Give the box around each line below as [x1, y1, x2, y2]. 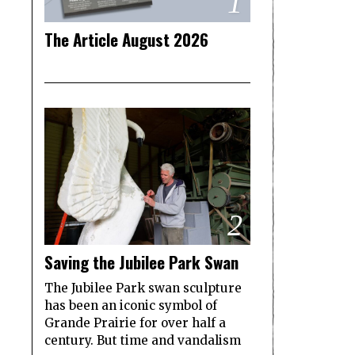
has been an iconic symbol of [44, 298, 217, 314]
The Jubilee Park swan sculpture [44, 281, 242, 296]
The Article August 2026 [44, 27, 208, 52]
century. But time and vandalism [44, 333, 241, 349]
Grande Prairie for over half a [44, 315, 226, 331]
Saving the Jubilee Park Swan [44, 250, 239, 275]
